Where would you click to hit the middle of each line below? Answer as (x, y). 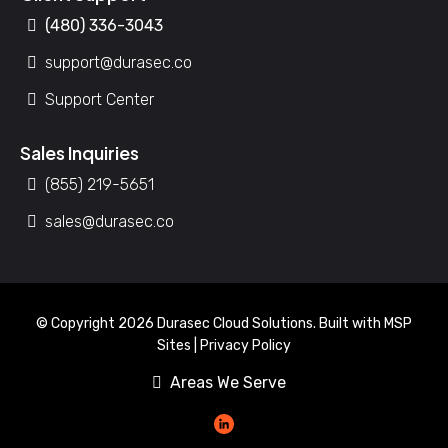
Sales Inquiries (79, 152)
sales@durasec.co (109, 221)
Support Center (99, 99)
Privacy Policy (245, 345)
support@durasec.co (118, 62)
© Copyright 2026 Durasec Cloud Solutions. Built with (210, 323)
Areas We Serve (228, 382)
